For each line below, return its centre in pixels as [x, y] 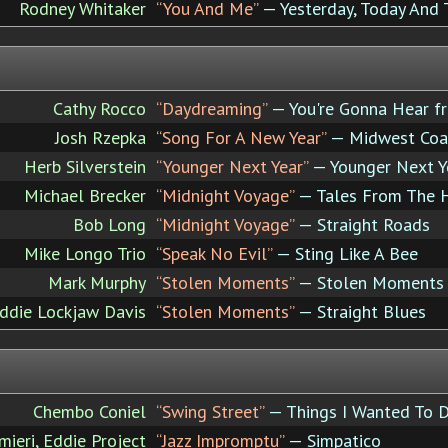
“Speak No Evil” [214, 253]
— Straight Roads [362, 224]
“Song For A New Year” [241, 137]
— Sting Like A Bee [345, 253]
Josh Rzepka [100, 137]
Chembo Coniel [89, 411]
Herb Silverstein [85, 166]
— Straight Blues [360, 311]
